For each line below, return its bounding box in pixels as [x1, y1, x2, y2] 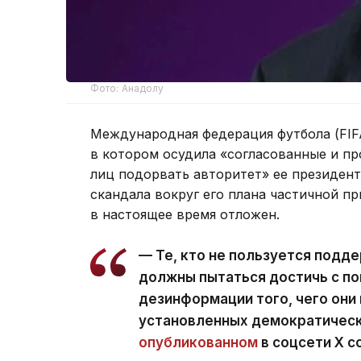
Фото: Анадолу [90, 81, 164, 94]
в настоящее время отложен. [90, 205, 280, 222]
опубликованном [139, 334, 258, 351]
